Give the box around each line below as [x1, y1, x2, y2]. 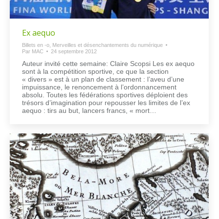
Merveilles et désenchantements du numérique [52, 42, 163, 48]
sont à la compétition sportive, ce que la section [22, 67, 169, 75]
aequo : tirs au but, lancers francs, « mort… [22, 106, 156, 114]
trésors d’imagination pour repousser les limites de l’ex [22, 98, 190, 107]
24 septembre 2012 [51, 48, 97, 54]
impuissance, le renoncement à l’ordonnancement [22, 83, 176, 91]
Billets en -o [22, 42, 49, 48]
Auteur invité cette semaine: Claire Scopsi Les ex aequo [22, 59, 195, 67]
